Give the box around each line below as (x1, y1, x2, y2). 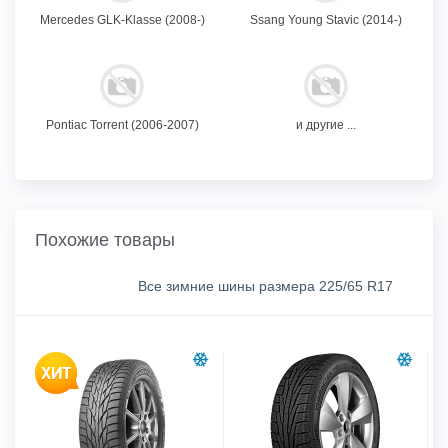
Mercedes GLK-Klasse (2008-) (39, 12, 205, 27)
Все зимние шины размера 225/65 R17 (138, 277, 393, 294)
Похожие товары (35, 229, 175, 250)
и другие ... (296, 117, 356, 132)
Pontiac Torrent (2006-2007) (45, 117, 199, 132)
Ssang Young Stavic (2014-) (250, 12, 402, 27)
